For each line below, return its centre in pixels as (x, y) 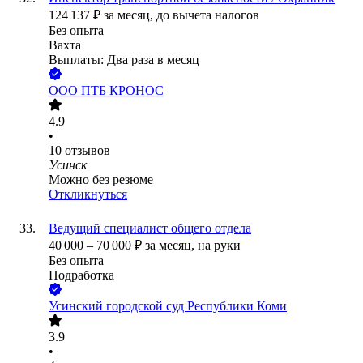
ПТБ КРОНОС (122, 91)
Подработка (81, 275)
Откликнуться (88, 194)
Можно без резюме (101, 180)
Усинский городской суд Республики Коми (168, 306)
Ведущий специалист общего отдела (150, 228)
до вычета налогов (208, 15)
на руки (219, 246)
